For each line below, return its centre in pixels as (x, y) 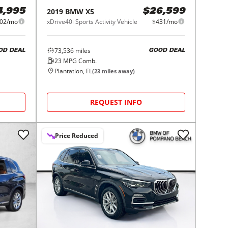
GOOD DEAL (167, 51)
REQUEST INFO (116, 102)
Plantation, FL (74, 71)
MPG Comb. (79, 61)
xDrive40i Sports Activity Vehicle (92, 21)
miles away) (118, 71)
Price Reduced (77, 135)
